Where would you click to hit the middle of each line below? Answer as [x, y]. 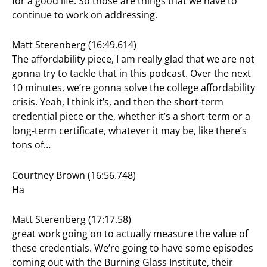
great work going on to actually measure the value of [130, 234]
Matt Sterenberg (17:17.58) [72, 220]
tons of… [31, 145]
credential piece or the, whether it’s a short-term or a [131, 117]
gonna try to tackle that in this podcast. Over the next [131, 74]
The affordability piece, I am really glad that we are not [133, 59]
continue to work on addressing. [85, 15]
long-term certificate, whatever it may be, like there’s [129, 131]
